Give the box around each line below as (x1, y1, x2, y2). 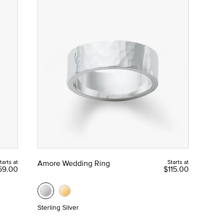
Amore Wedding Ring (37, 157, 110, 168)
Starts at (167, 157, 189, 166)
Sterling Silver (37, 202, 79, 212)
